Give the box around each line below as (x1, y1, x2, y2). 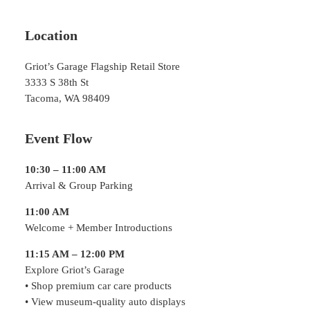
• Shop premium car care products (25, 280, 172, 291)
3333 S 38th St (25, 77, 89, 89)
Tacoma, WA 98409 (25, 93, 110, 104)
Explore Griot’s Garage (25, 264, 125, 275)
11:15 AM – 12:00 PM (25, 248, 125, 259)
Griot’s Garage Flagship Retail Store (25, 61, 180, 73)
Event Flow (25, 130, 92, 146)
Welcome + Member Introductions (25, 221, 172, 233)
